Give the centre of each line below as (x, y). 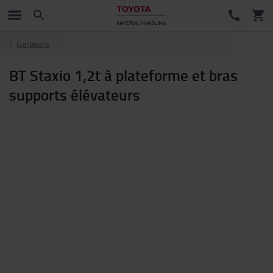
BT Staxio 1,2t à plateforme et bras (123, 75)
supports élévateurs (75, 94)
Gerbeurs (33, 44)
